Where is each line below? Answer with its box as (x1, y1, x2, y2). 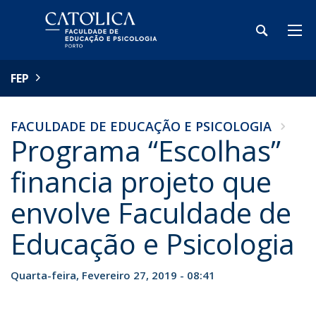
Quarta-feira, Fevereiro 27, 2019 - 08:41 (11, 268, 215, 282)
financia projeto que (11, 162, 272, 201)
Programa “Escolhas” (11, 131, 281, 170)
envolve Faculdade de (11, 193, 291, 232)
